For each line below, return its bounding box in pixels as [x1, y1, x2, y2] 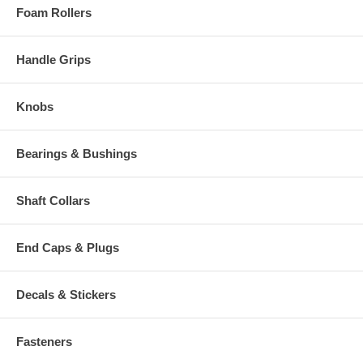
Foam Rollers [16, 6, 92, 20]
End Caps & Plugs [16, 241, 119, 255]
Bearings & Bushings [16, 147, 137, 161]
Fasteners [16, 335, 72, 349]
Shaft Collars [16, 194, 90, 208]
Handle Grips [16, 53, 91, 67]
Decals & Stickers [16, 288, 116, 302]
